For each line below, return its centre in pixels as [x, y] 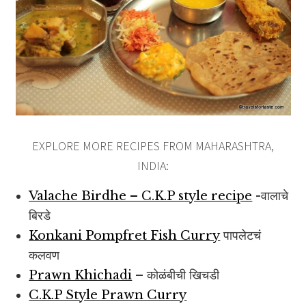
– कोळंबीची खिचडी [176, 276]
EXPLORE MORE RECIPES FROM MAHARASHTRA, [153, 146]
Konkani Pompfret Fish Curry [125, 236]
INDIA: [153, 166]
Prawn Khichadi [81, 276]
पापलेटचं [241, 236]
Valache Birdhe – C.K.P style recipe [141, 196]
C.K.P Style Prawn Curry [108, 295]
